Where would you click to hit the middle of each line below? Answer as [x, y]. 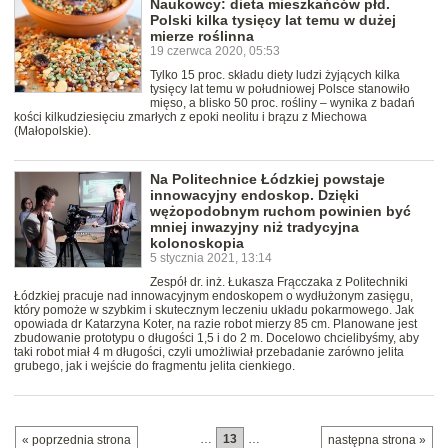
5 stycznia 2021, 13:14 [211, 258]
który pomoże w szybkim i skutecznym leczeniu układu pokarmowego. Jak [214, 310]
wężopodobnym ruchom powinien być [280, 211]
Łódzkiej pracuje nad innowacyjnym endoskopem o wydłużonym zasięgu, [213, 296]
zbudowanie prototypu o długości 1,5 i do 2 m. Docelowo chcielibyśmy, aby [216, 338]
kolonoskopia [197, 243]
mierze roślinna [202, 36]
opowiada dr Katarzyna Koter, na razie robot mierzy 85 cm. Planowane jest [215, 324]
